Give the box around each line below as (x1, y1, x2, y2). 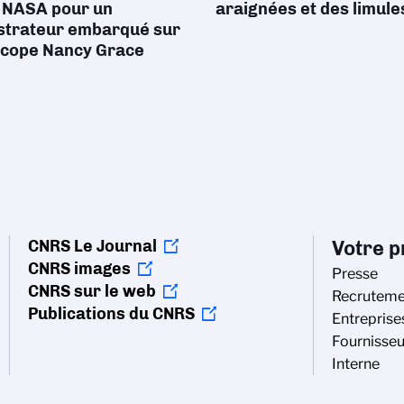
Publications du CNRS (28, 303, 195, 324)
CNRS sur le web (28, 280, 156, 301)
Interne (332, 354, 380, 372)
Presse (332, 264, 378, 282)
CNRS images (28, 258, 131, 279)
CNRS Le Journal (28, 235, 157, 256)
